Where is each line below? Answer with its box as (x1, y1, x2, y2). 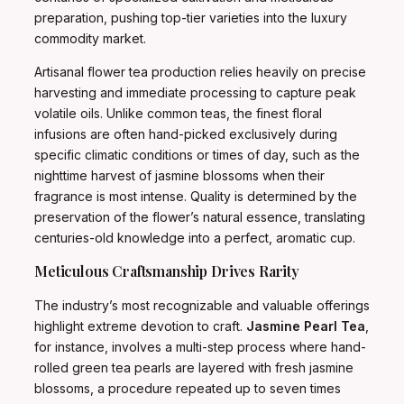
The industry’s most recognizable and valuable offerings (34, 298, 370, 314)
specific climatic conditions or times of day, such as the (34, 147, 360, 163)
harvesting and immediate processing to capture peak (34, 85, 356, 101)
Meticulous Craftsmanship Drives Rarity (34, 262, 299, 281)
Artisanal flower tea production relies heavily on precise (34, 64, 366, 80)
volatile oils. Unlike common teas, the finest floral (34, 106, 322, 122)
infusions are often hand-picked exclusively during (34, 126, 337, 142)
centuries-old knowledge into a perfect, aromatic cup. (34, 230, 355, 246)
